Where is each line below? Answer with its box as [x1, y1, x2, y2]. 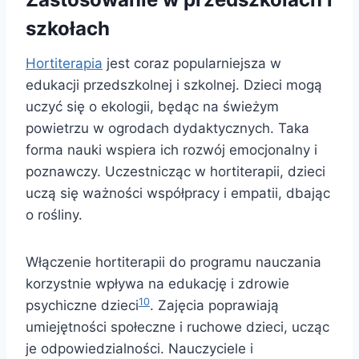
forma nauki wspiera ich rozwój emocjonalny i [26, 142, 317, 159]
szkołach [26, 17, 110, 41]
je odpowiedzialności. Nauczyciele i [26, 341, 253, 357]
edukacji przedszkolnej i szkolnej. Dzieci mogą [26, 77, 322, 94]
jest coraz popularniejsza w [103, 55, 281, 72]
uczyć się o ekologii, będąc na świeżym [26, 99, 279, 115]
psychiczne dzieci [26, 297, 139, 314]
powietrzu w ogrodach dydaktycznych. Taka [26, 120, 309, 137]
